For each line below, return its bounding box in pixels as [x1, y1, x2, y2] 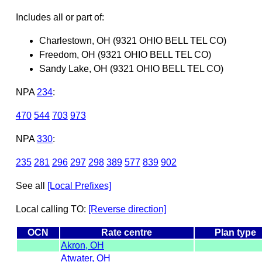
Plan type [214, 227, 256, 237]
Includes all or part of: [15, 12, 104, 22]
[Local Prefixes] [47, 180, 111, 191]
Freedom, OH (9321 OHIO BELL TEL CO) [39, 49, 211, 60]
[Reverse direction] [88, 204, 166, 214]
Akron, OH [60, 240, 104, 250]
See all [15, 180, 47, 191]
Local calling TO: [15, 204, 88, 214]
